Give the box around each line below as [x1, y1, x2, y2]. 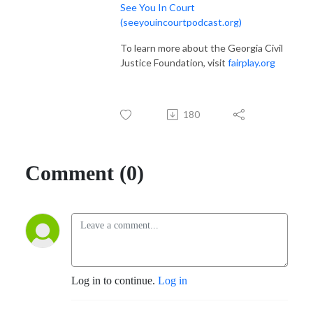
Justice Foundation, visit [120, 56, 226, 68]
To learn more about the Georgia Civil [120, 41, 283, 54]
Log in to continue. [71, 274, 158, 286]
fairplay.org [228, 56, 275, 68]
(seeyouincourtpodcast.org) [120, 15, 242, 28]
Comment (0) [25, 161, 144, 184]
